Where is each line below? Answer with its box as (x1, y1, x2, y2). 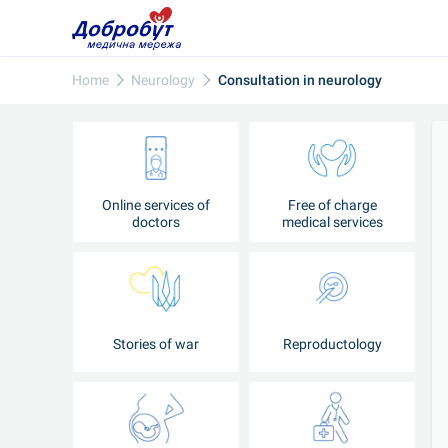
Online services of (102, 197, 210, 213)
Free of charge (287, 197, 377, 213)
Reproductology (282, 335, 382, 352)
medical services (281, 214, 383, 230)
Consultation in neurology (217, 71, 382, 88)
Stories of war (113, 335, 199, 352)
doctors (132, 214, 180, 230)
